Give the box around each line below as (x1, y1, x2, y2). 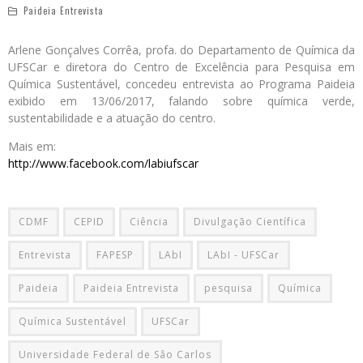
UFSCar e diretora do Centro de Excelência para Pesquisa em (8, 58, 355, 75)
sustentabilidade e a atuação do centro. (8, 109, 216, 126)
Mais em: (8, 138, 56, 154)
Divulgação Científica (194, 214, 306, 228)
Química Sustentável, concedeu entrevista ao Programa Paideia (8, 75, 355, 92)
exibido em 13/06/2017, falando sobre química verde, (8, 92, 355, 109)
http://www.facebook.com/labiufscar (8, 155, 199, 171)
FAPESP (96, 247, 134, 262)
